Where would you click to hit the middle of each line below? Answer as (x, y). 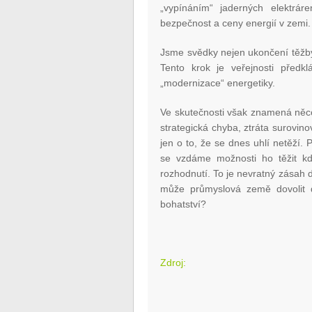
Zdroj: (173, 263)
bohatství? (184, 204)
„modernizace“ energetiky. (218, 83)
